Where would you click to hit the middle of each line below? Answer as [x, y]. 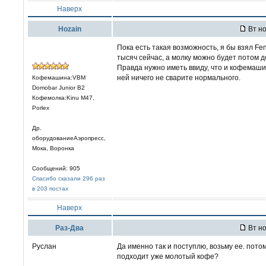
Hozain [70, 29]
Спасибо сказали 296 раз [69, 178]
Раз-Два [70, 228]
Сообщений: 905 [56, 168]
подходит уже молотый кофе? [168, 256]
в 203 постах [50, 189]
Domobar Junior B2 [58, 88]
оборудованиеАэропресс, [69, 138]
